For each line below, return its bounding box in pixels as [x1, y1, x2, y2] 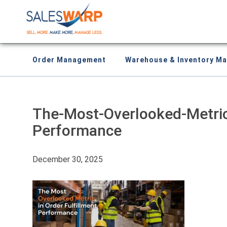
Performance [32, 122, 122, 139]
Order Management [32, 56, 106, 64]
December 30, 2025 [32, 155, 103, 164]
